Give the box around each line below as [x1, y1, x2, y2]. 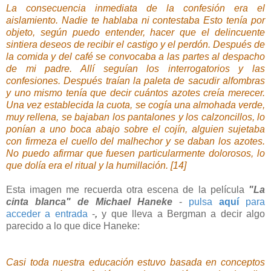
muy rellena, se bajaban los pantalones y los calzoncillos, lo [6, 112, 265, 123]
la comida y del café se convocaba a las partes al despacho [6, 51, 265, 62]
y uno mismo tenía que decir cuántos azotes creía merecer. [6, 88, 265, 99]
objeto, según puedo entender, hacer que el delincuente [6, 27, 265, 38]
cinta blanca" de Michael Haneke [6, 197, 179, 207]
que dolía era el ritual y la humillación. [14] [6, 160, 186, 171]
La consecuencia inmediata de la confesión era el [6, 3, 265, 14]
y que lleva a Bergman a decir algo [102, 209, 266, 220]
